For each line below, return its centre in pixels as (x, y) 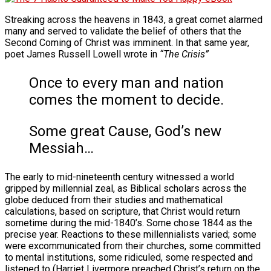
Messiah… (61, 148)
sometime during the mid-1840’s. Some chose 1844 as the (129, 223)
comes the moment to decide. (126, 100)
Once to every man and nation (126, 83)
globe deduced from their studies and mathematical (114, 200)
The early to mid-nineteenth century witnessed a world (119, 177)
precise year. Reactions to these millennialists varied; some (131, 234)
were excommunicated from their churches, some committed (133, 246)
